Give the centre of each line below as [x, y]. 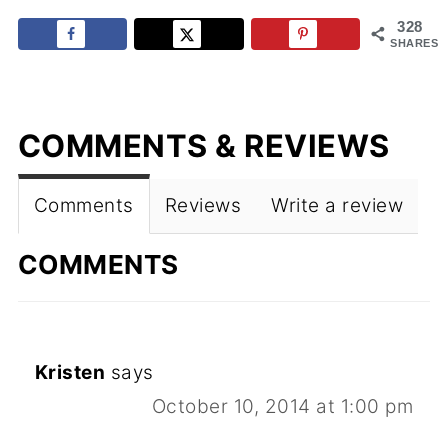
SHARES [414, 43]
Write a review [337, 206]
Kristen [70, 373]
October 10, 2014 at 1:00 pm [282, 407]
